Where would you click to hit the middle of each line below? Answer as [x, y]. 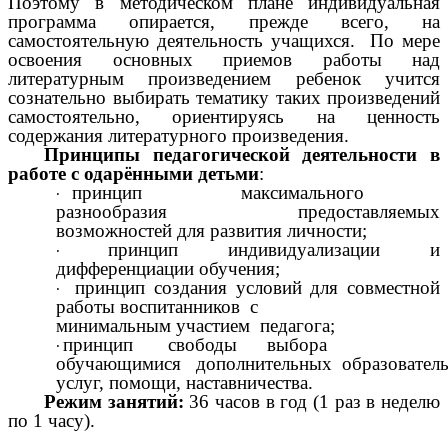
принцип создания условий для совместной [253, 288]
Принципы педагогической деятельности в [242, 155]
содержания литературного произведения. [178, 136]
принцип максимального [256, 193]
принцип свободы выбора [207, 345]
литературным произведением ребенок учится [224, 79]
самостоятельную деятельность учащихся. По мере [224, 41]
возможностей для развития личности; [211, 231]
